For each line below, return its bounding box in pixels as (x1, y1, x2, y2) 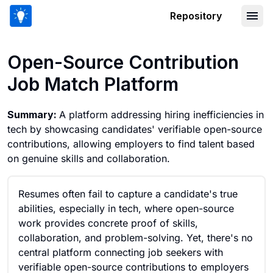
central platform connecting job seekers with (18, 246, 223, 258)
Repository (170, 10, 222, 22)
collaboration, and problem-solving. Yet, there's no (18, 232, 253, 244)
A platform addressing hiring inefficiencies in (59, 108, 264, 121)
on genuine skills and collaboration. (7, 152, 170, 165)
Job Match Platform (7, 73, 179, 95)
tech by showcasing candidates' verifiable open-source (7, 123, 262, 135)
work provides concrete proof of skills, (18, 217, 198, 229)
